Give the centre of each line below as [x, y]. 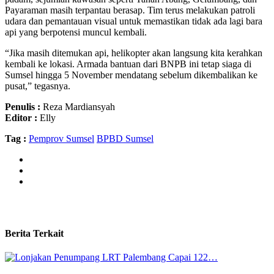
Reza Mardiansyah [78, 106]
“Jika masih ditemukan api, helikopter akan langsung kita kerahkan [134, 53]
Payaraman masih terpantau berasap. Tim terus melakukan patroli [130, 10]
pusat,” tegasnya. [38, 86]
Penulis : [23, 106]
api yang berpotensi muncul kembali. [76, 32]
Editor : [21, 117]
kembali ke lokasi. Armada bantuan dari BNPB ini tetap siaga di [128, 64]
